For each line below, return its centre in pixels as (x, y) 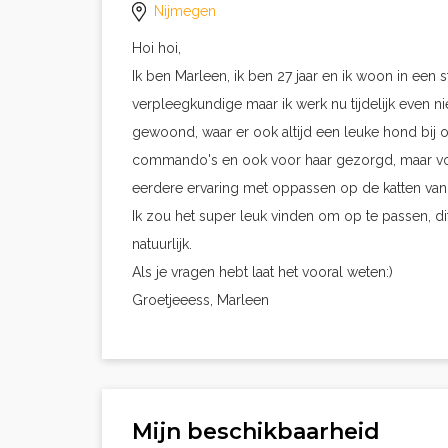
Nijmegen (185, 11)
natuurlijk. (162, 244)
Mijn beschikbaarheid (256, 431)
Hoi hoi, (156, 48)
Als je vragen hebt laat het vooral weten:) (262, 272)
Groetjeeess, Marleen (200, 300)
